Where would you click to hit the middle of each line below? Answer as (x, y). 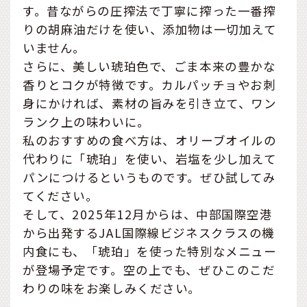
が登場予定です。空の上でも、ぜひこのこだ (149, 269)
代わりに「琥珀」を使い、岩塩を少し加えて (150, 158)
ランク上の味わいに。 (86, 121)
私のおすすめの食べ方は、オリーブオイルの (150, 140)
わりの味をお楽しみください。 (112, 288)
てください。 (61, 195)
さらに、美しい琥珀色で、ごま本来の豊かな (149, 66)
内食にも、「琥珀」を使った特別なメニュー (150, 251)
